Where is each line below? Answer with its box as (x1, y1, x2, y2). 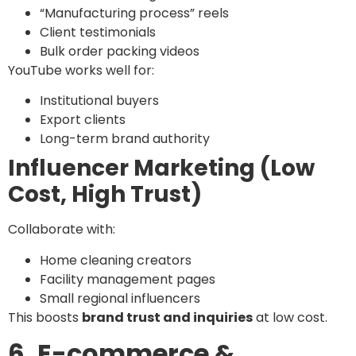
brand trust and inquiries (82, 308, 253, 327)
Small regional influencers (40, 288, 200, 308)
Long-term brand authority (40, 130, 210, 149)
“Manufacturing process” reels (40, 3, 229, 22)
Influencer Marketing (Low (8, 153, 315, 184)
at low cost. (253, 308, 327, 327)
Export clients (40, 110, 126, 130)
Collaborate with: (8, 220, 115, 239)
